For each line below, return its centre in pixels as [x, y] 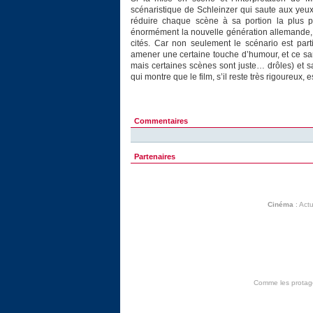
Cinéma [280, 205]
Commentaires [161, 121]
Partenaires [155, 157]
